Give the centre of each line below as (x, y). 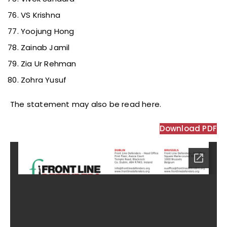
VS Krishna (41, 15)
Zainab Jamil (45, 48)
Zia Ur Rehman (49, 64)
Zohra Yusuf (44, 80)
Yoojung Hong (48, 31)
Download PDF (188, 129)
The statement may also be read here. (86, 104)
